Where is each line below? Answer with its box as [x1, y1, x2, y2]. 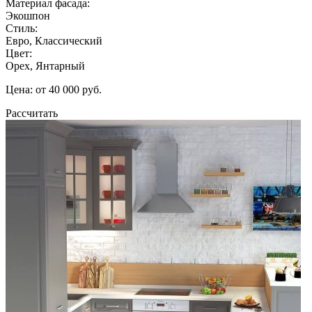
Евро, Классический [6, 34, 102, 47]
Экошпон [6, 9, 50, 22]
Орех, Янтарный [6, 59, 85, 72]
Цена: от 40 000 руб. [6, 83, 102, 95]
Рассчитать [6, 107, 58, 119]
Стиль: [6, 22, 38, 34]
